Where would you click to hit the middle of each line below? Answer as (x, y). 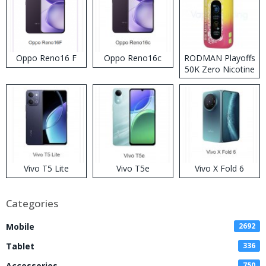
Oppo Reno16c (133, 58)
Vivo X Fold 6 (220, 169)
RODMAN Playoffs (219, 58)
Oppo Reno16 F (46, 58)
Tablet (20, 246)
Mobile (20, 227)
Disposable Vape (219, 81)
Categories (32, 204)
